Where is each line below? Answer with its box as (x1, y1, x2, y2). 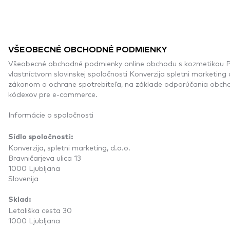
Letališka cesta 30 (8, 205, 72, 215)
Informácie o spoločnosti (8, 109, 93, 119)
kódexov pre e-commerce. (8, 89, 98, 99)
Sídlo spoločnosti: (8, 133, 73, 141)
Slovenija (8, 173, 39, 183)
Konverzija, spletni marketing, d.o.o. (8, 142, 130, 152)
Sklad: (8, 196, 31, 203)
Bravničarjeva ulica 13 (8, 152, 81, 162)
